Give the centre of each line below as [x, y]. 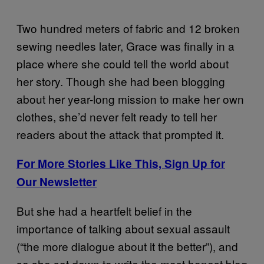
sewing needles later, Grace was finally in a [126, 46]
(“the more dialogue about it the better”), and [127, 246]
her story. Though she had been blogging [121, 81]
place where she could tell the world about [123, 64]
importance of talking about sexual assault [123, 229]
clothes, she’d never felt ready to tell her [117, 117]
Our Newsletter [57, 182]
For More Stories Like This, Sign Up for [121, 164]
